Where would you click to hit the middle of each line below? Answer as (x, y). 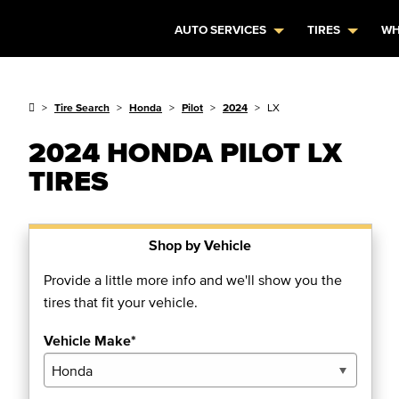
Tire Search (82, 107)
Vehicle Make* (90, 340)
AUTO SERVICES (221, 30)
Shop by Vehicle (200, 245)
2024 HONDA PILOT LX (185, 152)
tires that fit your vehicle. (121, 302)
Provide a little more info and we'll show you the (193, 280)
